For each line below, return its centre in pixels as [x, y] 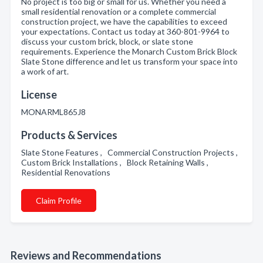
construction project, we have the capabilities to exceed [124, 21]
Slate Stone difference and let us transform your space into [129, 61]
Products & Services [69, 135]
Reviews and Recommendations [86, 255]
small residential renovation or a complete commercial [119, 11]
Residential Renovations [68, 172]
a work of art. [45, 71]
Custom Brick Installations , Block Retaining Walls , [117, 162]
